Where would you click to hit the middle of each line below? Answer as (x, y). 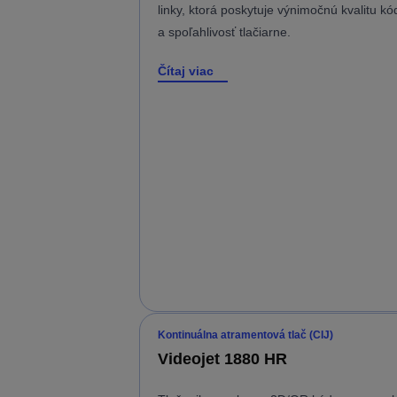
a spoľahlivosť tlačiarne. (224, 32)
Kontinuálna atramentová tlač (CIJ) (245, 335)
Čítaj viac (186, 71)
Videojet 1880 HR (222, 358)
